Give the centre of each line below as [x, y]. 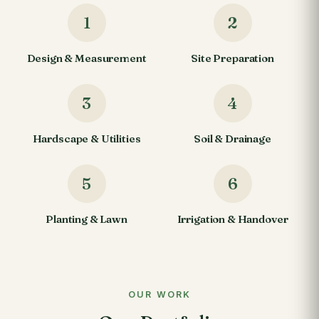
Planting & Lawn [87, 219]
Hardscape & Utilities [87, 138]
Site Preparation [232, 58]
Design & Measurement [87, 58]
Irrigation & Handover [232, 219]
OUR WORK [159, 294]
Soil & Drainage [232, 138]
